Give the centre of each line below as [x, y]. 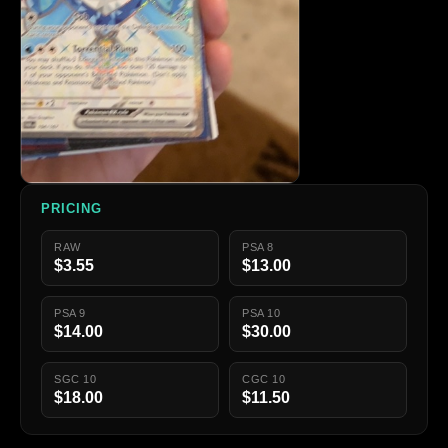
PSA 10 [261, 313]
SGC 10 [75, 379]
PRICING [72, 209]
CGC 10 [264, 379]
